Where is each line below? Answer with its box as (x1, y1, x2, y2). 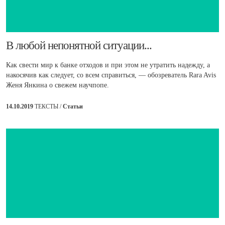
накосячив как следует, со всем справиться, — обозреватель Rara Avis (6, 71, 216, 79)
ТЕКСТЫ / (35, 102, 63, 110)
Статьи (63, 102, 83, 110)
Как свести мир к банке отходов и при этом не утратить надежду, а (6, 61, 210, 69)
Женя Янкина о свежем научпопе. (6, 81, 109, 89)
